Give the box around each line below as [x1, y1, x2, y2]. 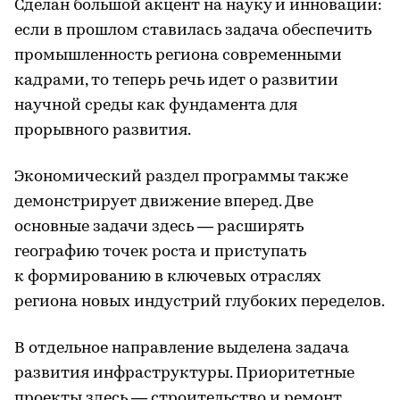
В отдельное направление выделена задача [14, 339, 349, 357]
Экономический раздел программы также [14, 168, 348, 186]
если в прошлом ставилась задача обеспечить [14, 21, 371, 39]
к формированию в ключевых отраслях [14, 268, 321, 286]
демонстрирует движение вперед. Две [14, 193, 313, 211]
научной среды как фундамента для [14, 96, 297, 114]
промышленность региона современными [14, 46, 342, 64]
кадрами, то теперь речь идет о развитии [14, 71, 338, 89]
